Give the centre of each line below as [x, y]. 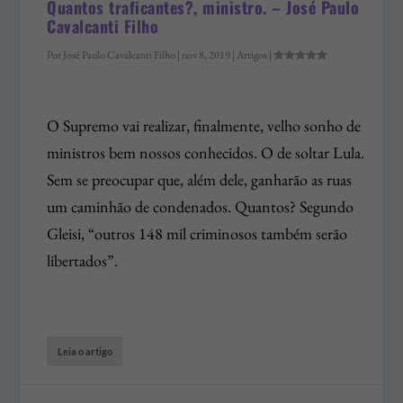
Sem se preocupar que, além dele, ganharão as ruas [200, 180]
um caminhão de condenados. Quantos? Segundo [201, 207]
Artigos [252, 55]
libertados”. [83, 261]
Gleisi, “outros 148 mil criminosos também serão [197, 234]
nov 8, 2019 [206, 55]
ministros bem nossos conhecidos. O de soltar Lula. [206, 153]
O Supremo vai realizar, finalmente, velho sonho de [204, 126]
